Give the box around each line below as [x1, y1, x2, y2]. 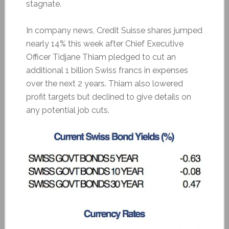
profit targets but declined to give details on [26, 91, 191, 102]
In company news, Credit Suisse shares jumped [26, 25, 202, 35]
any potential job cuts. [26, 105, 109, 115]
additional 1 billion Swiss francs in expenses [26, 65, 188, 75]
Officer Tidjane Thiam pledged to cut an [26, 52, 176, 62]
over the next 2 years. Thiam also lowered [26, 78, 183, 88]
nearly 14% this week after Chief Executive [26, 38, 184, 49]
